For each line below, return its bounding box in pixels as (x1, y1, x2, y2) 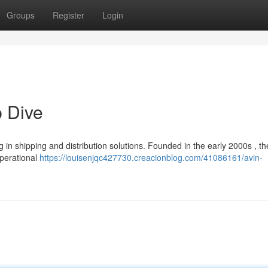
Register (53, 9, 84, 21)
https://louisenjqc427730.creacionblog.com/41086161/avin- (39, 151, 263, 163)
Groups (7, 9, 35, 21)
